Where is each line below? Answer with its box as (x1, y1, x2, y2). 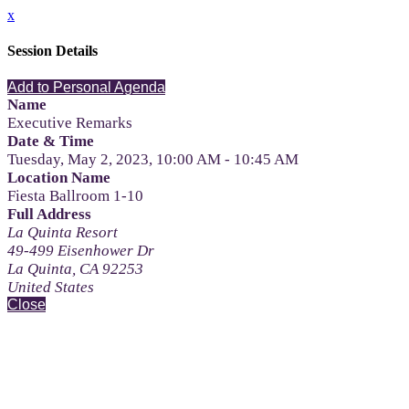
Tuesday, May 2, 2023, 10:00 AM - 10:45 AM (7, 150, 299, 168)
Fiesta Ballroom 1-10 (7, 186, 143, 204)
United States (7, 278, 94, 296)
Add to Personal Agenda (7, 79, 165, 95)
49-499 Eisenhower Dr (7, 241, 154, 259)
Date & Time (7, 131, 94, 150)
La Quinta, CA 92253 (7, 259, 143, 278)
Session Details (7, 43, 98, 59)
